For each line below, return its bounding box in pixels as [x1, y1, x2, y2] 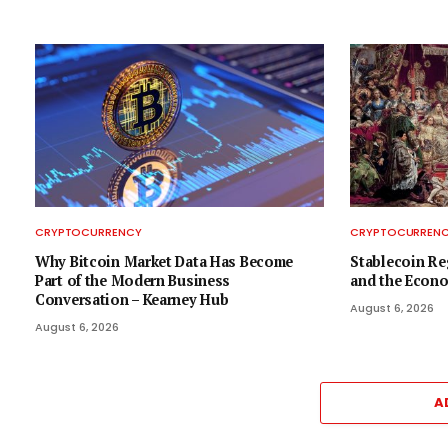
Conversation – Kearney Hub [35, 289, 229, 309]
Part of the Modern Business [35, 270, 231, 290]
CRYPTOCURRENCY [35, 223, 142, 240]
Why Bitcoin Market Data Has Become [35, 251, 294, 271]
